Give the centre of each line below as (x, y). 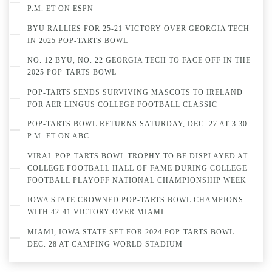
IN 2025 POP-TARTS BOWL (78, 40)
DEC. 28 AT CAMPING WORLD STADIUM (105, 244)
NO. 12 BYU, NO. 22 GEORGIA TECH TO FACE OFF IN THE (139, 60)
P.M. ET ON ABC (58, 136)
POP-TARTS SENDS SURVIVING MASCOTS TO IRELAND (135, 92)
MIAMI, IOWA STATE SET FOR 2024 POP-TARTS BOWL (131, 232)
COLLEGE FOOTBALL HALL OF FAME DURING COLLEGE (137, 168)
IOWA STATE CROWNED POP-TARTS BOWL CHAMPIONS (135, 200)
